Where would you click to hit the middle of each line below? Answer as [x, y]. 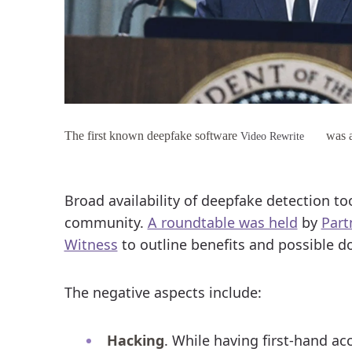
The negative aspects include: [163, 292]
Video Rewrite [272, 136]
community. [106, 222]
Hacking [135, 340]
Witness [91, 244]
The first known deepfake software [152, 135]
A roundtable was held [222, 222]
